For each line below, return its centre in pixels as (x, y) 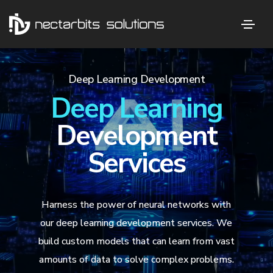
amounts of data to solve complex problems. (136, 260)
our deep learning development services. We (136, 223)
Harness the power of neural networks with (136, 205)
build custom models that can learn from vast (136, 241)
